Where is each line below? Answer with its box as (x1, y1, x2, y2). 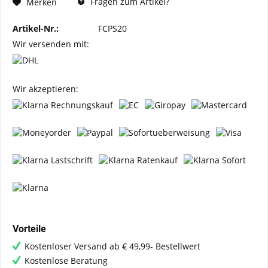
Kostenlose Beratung (25, 255, 108, 266)
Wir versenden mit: (13, 38, 89, 50)
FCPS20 (98, 23, 127, 34)
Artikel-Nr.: (13, 23, 59, 34)
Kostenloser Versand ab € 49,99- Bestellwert (25, 240, 200, 252)
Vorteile (13, 223, 46, 234)
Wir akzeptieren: (13, 83, 78, 95)
